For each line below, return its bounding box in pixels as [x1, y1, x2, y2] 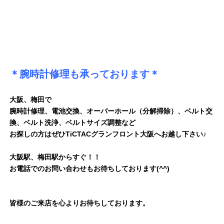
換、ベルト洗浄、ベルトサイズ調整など [9, 118, 135, 126]
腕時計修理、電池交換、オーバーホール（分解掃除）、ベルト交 [9, 106, 212, 115]
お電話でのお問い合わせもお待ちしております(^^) [9, 164, 169, 172]
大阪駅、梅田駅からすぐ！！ [9, 152, 100, 161]
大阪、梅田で [9, 95, 51, 103]
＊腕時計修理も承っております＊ [9, 68, 159, 79]
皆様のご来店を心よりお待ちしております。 [9, 198, 149, 207]
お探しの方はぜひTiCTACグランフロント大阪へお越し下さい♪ [9, 129, 206, 138]
